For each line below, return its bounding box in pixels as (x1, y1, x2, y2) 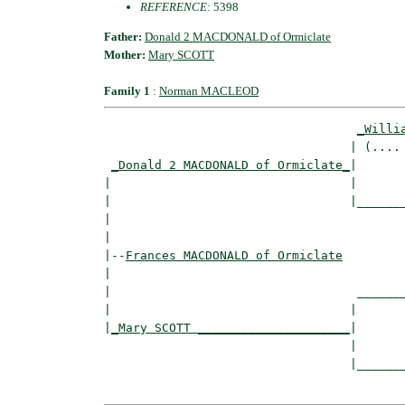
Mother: (104, 48, 148, 62)
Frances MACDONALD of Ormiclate (126, 249, 343, 263)
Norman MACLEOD (159, 84, 259, 99)
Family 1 (104, 84, 150, 99)
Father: (104, 30, 145, 44)
